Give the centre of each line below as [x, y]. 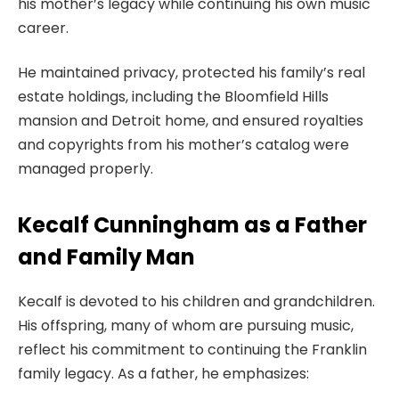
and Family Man [106, 256]
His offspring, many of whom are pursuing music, [186, 325]
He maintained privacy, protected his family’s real [191, 72]
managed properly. [85, 168]
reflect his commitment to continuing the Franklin [192, 349]
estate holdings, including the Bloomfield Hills [173, 96]
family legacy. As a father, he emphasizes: [163, 373]
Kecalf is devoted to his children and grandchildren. [196, 301]
